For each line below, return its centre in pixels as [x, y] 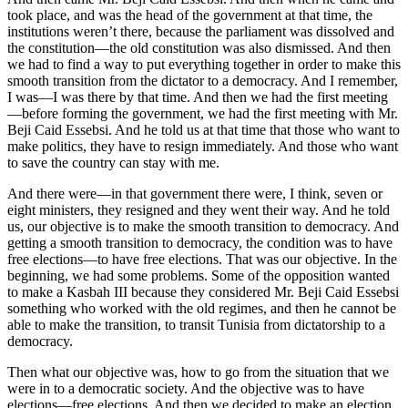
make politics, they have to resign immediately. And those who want [203, 146]
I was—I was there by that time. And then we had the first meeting [198, 97]
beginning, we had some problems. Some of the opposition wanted [199, 275]
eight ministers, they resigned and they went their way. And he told [199, 209]
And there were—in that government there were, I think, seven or [195, 193]
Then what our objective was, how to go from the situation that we [198, 372]
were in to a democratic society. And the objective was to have [186, 388]
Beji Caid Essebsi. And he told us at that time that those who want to [204, 129]
